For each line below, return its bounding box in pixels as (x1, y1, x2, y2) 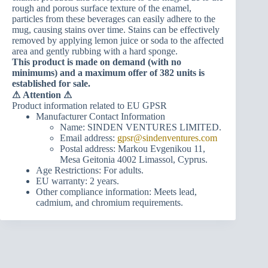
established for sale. (12, 78, 90, 89)
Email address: (60, 133, 117, 144)
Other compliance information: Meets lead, (36, 187, 197, 197)
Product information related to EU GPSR (12, 100, 167, 111)
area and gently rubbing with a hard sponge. (12, 46, 178, 57)
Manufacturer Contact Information (36, 111, 165, 122)
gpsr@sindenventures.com (117, 133, 217, 144)
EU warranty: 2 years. (36, 176, 119, 187)
